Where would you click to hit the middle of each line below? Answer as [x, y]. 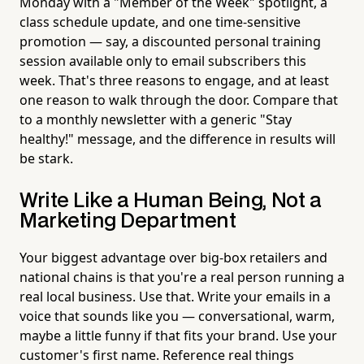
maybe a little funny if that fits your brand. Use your [178, 335]
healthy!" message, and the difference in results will [178, 139]
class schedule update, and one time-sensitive [160, 22]
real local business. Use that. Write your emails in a [175, 296]
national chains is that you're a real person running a [182, 277]
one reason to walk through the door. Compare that [179, 100]
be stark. [46, 158]
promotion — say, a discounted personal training [170, 41]
